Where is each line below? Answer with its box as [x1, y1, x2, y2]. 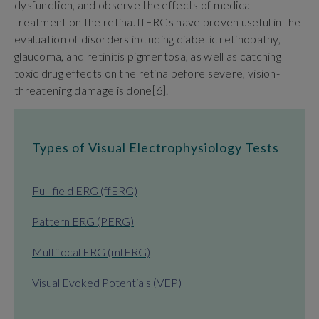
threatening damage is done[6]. [14, 83, 169, 97]
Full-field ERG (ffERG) [32, 184, 137, 198]
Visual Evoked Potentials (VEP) [32, 276, 182, 290]
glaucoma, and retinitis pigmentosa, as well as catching [14, 48, 281, 63]
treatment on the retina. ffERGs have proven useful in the [14, 14, 301, 28]
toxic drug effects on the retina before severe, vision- [14, 66, 280, 80]
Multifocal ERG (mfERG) [32, 245, 150, 259]
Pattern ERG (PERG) [32, 214, 134, 229]
